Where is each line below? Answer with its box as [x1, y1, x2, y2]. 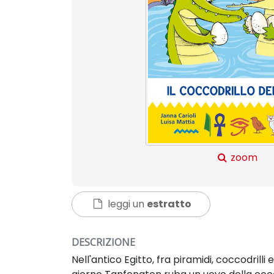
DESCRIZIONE [72, 235, 135, 249]
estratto [147, 197, 191, 211]
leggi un [105, 197, 147, 211]
